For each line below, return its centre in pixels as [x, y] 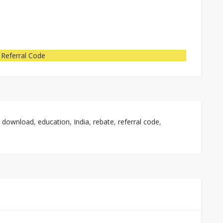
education [54, 121]
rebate [104, 121]
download [18, 121]
